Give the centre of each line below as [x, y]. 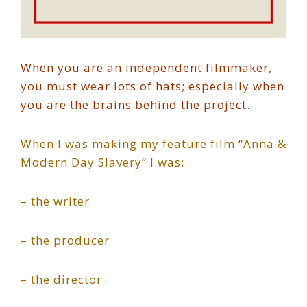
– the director [61, 279]
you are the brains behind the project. [135, 105]
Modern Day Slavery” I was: [102, 162]
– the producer [65, 240]
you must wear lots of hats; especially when [152, 86]
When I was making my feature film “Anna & [153, 144]
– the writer [55, 201]
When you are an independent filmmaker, [146, 67]
